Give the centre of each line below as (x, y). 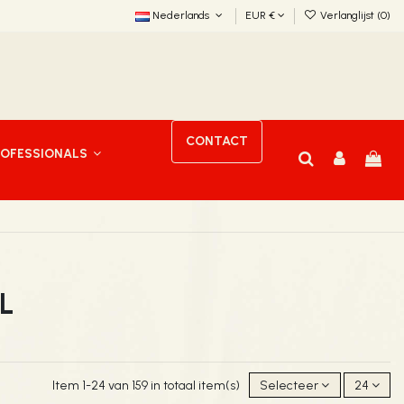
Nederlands (181, 15)
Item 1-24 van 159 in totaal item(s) (148, 385)
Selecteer (289, 385)
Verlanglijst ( (349, 15)
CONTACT (217, 141)
